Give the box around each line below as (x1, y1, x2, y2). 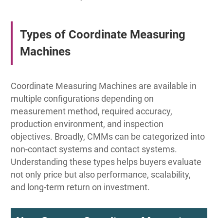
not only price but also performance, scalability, (11, 169, 191, 180)
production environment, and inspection (11, 119, 164, 129)
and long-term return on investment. (11, 182, 150, 193)
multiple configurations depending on (11, 93, 154, 104)
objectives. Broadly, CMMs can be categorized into (11, 131, 205, 142)
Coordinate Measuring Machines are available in (11, 81, 197, 91)
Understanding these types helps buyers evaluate (11, 157, 202, 167)
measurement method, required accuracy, (11, 106, 173, 117)
